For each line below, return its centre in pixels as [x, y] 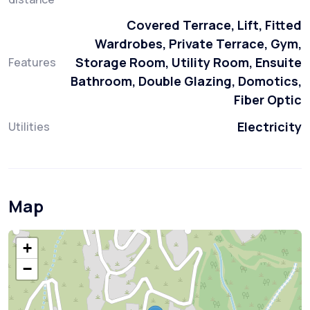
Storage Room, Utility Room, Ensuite [189, 63]
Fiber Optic [268, 100]
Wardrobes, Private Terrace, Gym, [198, 44]
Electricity [270, 127]
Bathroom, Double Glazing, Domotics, [186, 81]
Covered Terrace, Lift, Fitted [214, 25]
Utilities [29, 127]
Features [32, 63]
